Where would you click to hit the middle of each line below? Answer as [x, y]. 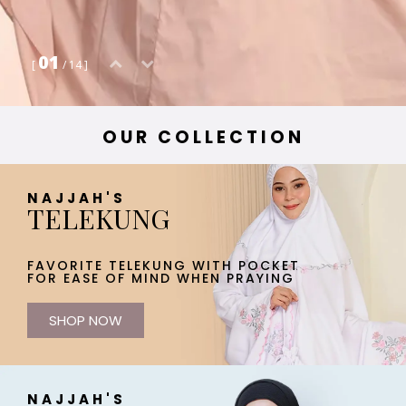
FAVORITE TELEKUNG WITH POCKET [164, 265]
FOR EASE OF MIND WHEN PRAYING [161, 278]
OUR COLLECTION [203, 137]
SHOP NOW [86, 320]
